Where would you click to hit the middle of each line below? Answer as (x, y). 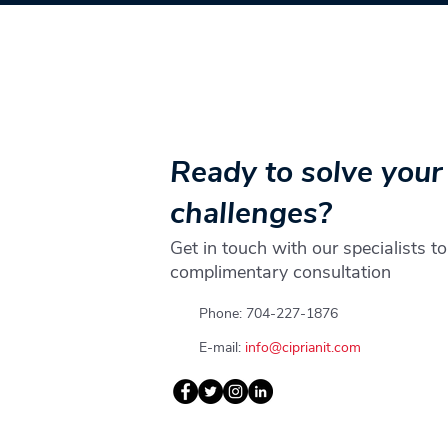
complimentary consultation (281, 272)
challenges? (251, 213)
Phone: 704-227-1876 (269, 313)
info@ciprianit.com (303, 347)
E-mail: (222, 347)
